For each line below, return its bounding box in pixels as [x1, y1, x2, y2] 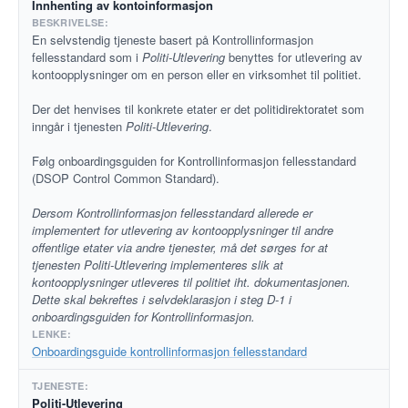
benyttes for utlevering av [225, 48, 362, 66]
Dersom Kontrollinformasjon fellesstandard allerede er [32, 204, 312, 221]
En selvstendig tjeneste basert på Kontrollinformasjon [32, 31, 313, 48]
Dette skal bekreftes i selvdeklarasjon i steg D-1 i [32, 291, 291, 308]
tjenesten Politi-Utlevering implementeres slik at [32, 256, 283, 273]
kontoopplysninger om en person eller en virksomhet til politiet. [32, 66, 362, 83]
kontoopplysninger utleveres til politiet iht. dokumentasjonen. [32, 273, 351, 291]
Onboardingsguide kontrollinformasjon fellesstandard [32, 342, 307, 360]
